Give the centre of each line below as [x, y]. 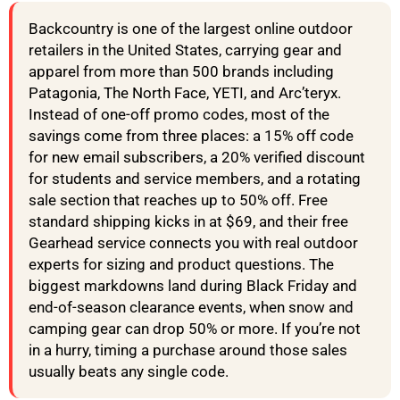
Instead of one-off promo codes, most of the [179, 115]
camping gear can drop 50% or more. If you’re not [195, 329]
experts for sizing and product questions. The [181, 265]
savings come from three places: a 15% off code [191, 136]
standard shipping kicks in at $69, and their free [188, 222]
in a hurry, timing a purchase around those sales [188, 350]
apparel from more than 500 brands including [181, 72]
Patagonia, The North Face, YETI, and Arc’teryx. [185, 93]
